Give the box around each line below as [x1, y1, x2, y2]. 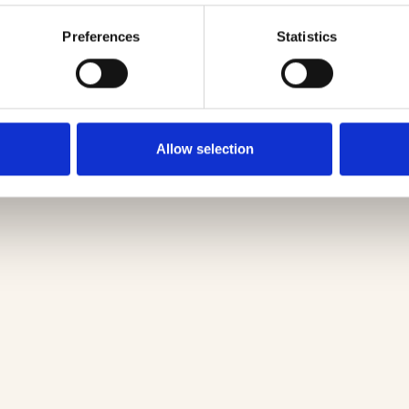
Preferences [62, 28, 141, 45]
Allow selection [155, 141, 254, 157]
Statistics [277, 28, 337, 45]
